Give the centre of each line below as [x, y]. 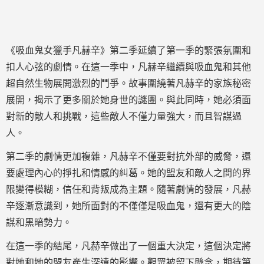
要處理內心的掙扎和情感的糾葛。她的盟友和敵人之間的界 [128, 173]
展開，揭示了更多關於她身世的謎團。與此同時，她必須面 [128, 100]
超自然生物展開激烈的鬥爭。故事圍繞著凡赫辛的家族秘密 [128, 83]
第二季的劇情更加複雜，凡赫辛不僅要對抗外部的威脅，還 [128, 156]
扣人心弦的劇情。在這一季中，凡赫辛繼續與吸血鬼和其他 [128, 67]
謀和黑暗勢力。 [39, 222]
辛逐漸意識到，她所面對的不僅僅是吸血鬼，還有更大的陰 [128, 206]
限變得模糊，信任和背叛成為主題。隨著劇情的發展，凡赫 [128, 189]
